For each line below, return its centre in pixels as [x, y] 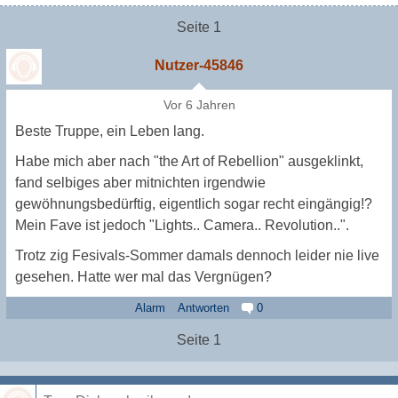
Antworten [203, 308]
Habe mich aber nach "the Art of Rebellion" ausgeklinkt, [189, 162]
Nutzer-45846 [199, 66]
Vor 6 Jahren [199, 106]
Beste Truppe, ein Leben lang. [110, 131]
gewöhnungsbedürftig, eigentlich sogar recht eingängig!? [194, 204]
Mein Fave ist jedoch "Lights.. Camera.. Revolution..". [182, 226]
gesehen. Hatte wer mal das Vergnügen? [143, 277]
